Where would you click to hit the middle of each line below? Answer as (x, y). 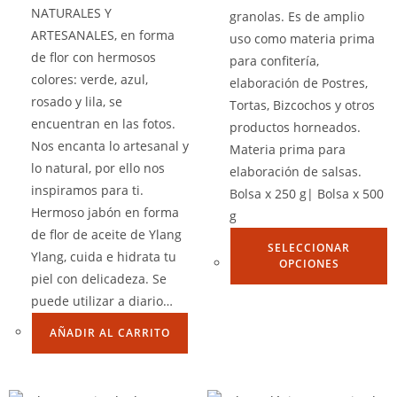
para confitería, (274, 60)
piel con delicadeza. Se (99, 279)
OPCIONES (309, 263)
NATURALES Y (71, 13)
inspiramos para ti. (87, 190)
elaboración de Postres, (299, 82)
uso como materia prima (302, 38)
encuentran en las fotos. (103, 124)
